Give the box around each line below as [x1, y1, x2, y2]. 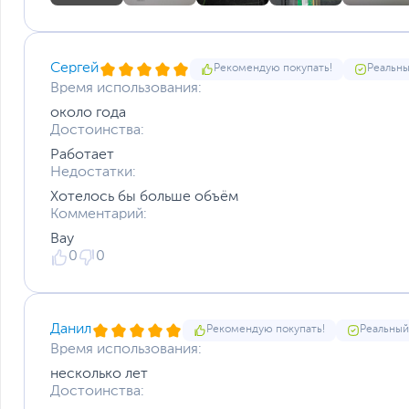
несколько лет [50, 366, 148, 382]
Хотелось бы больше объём [50, 189, 238, 204]
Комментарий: [50, 206, 147, 222]
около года [50, 105, 126, 121]
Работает [50, 147, 114, 163]
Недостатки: [50, 164, 136, 180]
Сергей [50, 60, 99, 76]
